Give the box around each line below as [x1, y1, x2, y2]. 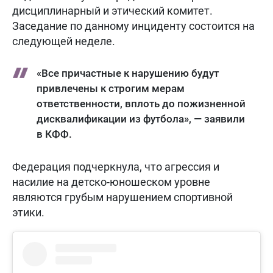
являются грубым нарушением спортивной [12, 191, 233, 204]
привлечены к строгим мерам [37, 82, 185, 94]
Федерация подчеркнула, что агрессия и [12, 160, 219, 173]
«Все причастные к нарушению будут [37, 67, 219, 79]
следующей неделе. [12, 35, 115, 48]
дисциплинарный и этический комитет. [12, 4, 213, 17]
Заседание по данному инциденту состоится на [12, 19, 255, 32]
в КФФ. [37, 128, 72, 140]
